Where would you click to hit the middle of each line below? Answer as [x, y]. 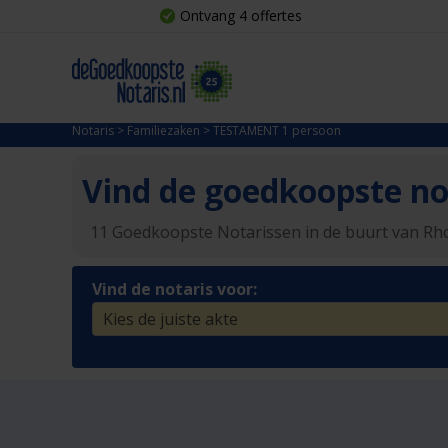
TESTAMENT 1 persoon [277, 130]
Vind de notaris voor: [174, 289]
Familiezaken [163, 130]
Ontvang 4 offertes [241, 15]
